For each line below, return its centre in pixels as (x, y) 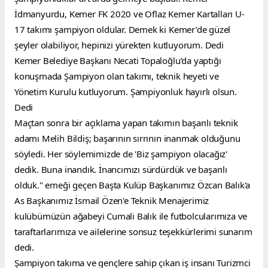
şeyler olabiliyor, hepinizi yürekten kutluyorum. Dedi (119, 45)
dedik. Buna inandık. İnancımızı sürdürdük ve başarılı (121, 169)
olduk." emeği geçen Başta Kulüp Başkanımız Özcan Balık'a (133, 185)
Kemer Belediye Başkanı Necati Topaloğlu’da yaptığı (118, 60)
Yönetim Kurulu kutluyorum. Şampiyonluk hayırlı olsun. (126, 91)
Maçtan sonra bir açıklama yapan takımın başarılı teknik (126, 122)
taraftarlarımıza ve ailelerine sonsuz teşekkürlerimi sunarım (133, 231)
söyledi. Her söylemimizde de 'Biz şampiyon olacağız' (121, 153)
